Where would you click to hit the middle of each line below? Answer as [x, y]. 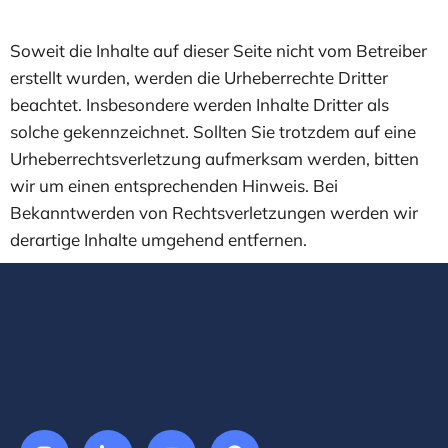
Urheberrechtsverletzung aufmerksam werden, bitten [214, 158]
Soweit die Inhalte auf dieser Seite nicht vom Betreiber [218, 50]
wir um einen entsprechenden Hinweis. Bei [174, 185]
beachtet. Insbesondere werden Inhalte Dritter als [199, 104]
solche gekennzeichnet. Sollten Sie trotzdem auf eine [213, 131]
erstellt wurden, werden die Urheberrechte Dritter [199, 77]
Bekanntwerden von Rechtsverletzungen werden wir [214, 212]
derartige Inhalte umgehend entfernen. [158, 239]
